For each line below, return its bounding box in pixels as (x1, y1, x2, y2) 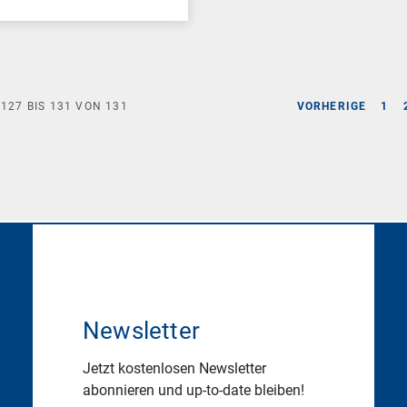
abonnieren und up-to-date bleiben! (82, 381, 304, 399)
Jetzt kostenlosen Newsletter (82, 359, 266, 377)
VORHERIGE (296, 99, 367, 113)
